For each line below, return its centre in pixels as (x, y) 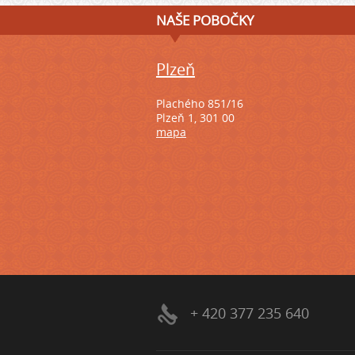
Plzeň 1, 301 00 (195, 118)
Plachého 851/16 (200, 103)
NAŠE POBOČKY (205, 20)
